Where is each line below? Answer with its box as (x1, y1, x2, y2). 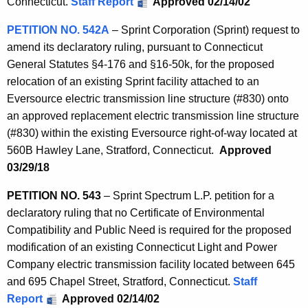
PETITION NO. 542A (7, 23, 109, 36)
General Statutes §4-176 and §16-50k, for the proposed (7, 58, 274, 70)
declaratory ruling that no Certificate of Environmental (7, 206, 265, 219)
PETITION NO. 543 (7, 189, 101, 201)
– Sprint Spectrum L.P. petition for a (101, 189, 274, 201)
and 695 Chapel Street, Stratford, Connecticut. (7, 275, 233, 287)
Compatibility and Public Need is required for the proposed (7, 223, 291, 236)
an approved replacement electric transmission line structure (7, 109, 299, 122)
